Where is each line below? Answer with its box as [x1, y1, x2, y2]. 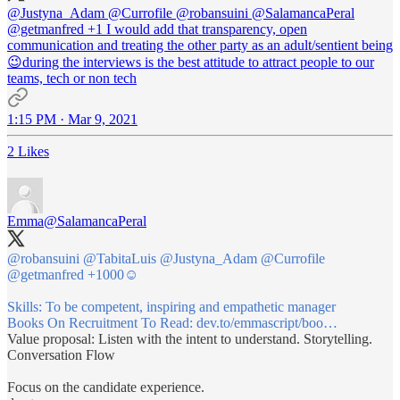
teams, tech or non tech [7, 71, 137, 87]
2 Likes [7, 144, 49, 160]
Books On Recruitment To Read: [7, 315, 196, 331]
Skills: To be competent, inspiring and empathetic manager [7, 299, 336, 315]
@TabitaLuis [83, 251, 156, 267]
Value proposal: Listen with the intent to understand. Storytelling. [7, 331, 372, 347]
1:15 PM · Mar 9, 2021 [7, 112, 137, 128]
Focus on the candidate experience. [7, 379, 204, 396]
